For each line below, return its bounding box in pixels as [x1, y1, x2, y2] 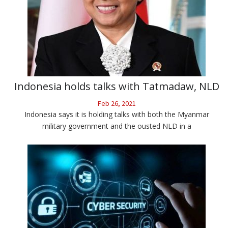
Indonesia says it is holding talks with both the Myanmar [24, 109, 209, 120]
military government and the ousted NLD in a [42, 121, 191, 131]
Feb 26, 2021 [97, 99, 136, 108]
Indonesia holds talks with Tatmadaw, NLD [14, 79, 219, 94]
